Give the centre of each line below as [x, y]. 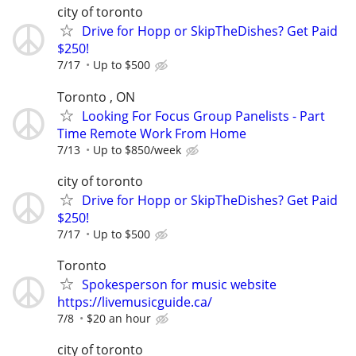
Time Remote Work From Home [152, 133]
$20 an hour [119, 318]
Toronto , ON [96, 97]
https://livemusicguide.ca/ [135, 302]
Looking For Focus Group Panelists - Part [203, 116]
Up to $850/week [137, 149]
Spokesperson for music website [179, 284]
